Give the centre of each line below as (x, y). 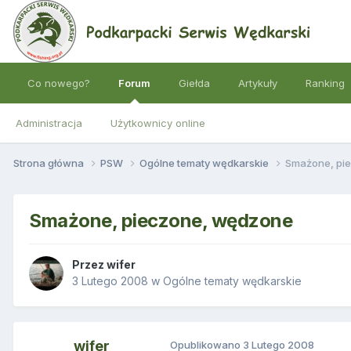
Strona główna (50, 163)
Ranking (325, 83)
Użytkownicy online (158, 123)
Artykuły (258, 83)
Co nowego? (59, 83)
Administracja (49, 123)
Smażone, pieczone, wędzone (161, 220)
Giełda (194, 83)
